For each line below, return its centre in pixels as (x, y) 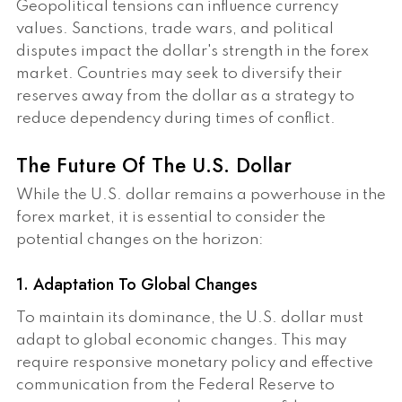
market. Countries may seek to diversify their (179, 74)
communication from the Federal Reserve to (175, 386)
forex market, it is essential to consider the (171, 218)
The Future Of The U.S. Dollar (154, 166)
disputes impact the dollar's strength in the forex (192, 52)
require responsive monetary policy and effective (195, 363)
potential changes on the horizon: (140, 240)
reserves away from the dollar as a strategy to (185, 97)
